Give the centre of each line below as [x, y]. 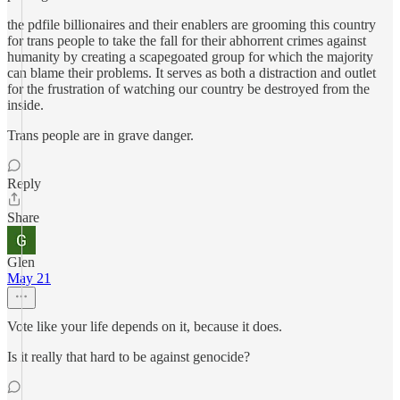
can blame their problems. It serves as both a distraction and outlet [192, 73]
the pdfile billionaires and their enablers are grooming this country [192, 25]
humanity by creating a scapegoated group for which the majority [190, 57]
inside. [25, 105]
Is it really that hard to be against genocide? [129, 357]
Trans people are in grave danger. [100, 135]
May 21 [29, 278]
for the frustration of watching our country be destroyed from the [188, 89]
